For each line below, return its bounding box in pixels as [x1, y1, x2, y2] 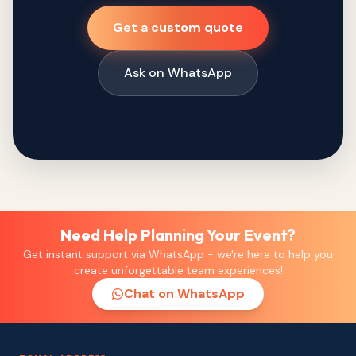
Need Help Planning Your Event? [60, 224, 296, 245]
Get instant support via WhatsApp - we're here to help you [23, 246, 333, 261]
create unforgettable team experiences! [73, 262, 283, 277]
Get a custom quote [113, 18, 243, 36]
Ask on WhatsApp [124, 64, 232, 81]
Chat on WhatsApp [124, 284, 245, 302]
